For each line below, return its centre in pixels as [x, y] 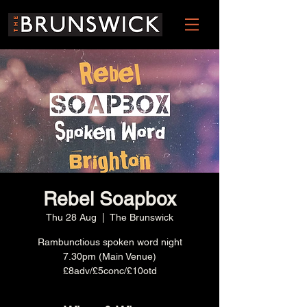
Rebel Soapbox [110, 199]
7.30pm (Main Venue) [110, 256]
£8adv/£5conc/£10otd [110, 271]
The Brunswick [142, 217]
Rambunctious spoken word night [110, 242]
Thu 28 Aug [71, 217]
